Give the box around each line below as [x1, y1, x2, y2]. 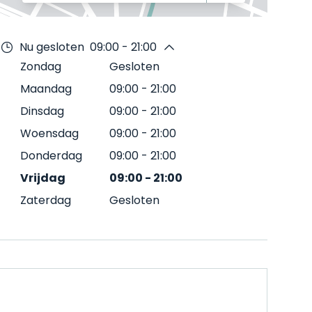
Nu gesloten [19, 39, 84, 55]
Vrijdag [20, 170, 65, 186]
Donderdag [20, 148, 82, 164]
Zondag [20, 58, 61, 75]
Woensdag [20, 125, 79, 141]
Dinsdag [20, 103, 64, 119]
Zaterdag [20, 192, 71, 208]
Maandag [20, 81, 72, 97]
